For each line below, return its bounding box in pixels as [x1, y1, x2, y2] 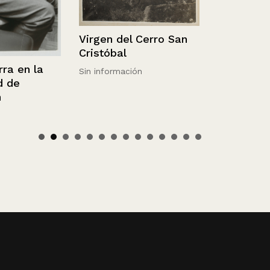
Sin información [60, 66, 123, 76]
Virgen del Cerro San [60, 32, 168, 45]
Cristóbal [60, 46, 107, 59]
